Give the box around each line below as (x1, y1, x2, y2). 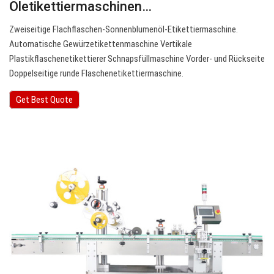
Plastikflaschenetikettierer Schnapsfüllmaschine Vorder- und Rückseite (9, 53, 265, 65)
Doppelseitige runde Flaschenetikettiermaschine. (9, 68, 183, 80)
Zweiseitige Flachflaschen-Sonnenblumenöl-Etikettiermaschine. (9, 24, 238, 35)
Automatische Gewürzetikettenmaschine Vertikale (9, 39, 192, 50)
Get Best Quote (16, 94, 73, 106)
